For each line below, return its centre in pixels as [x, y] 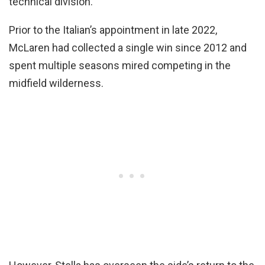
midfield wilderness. [56, 83]
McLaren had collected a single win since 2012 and [128, 48]
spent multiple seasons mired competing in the [120, 66]
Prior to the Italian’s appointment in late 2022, [113, 30]
